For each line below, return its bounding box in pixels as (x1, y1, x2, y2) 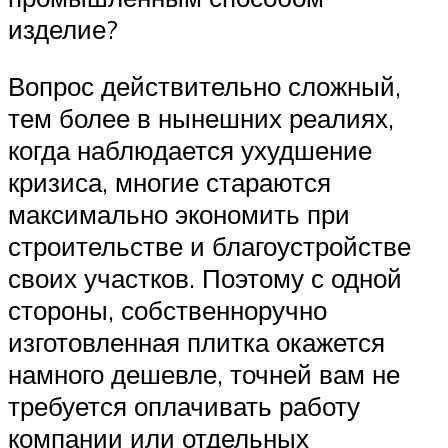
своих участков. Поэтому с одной (8, 262, 402, 295)
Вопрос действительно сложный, (8, 70, 401, 103)
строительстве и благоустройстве (8, 230, 411, 263)
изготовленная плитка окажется (8, 326, 385, 359)
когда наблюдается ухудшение (8, 134, 372, 167)
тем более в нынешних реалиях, (8, 102, 394, 135)
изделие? (8, 12, 118, 45)
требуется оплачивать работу (8, 390, 360, 423)
